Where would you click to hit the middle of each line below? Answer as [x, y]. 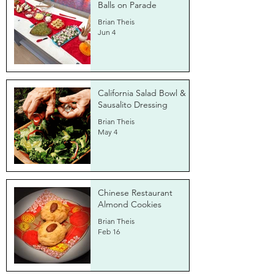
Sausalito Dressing [133, 105]
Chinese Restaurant [135, 193]
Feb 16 [109, 231]
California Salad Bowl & [142, 93]
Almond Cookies [130, 204]
